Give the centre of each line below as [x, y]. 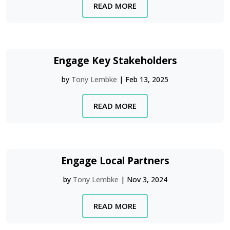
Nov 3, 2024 [147, 179]
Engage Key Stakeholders [115, 61]
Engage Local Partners [115, 161]
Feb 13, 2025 [147, 79]
